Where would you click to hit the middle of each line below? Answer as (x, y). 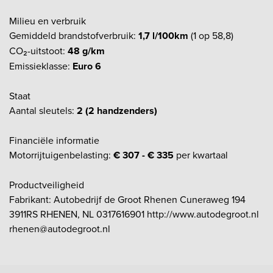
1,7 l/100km (163, 35)
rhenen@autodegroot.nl (60, 228)
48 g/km (86, 51)
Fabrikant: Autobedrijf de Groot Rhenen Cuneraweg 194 (127, 199)
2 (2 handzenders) (117, 110)
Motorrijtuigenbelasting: (61, 154)
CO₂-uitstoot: (38, 50)
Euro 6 (87, 66)
